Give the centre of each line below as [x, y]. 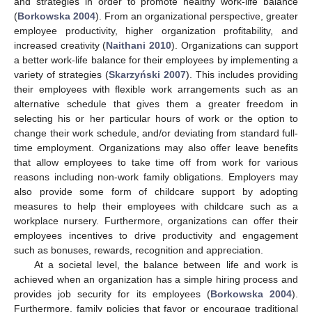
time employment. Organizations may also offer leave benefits [156, 148]
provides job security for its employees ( [112, 294]
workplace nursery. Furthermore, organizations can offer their [156, 221]
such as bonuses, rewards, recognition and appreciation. [139, 250]
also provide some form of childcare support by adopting [156, 192]
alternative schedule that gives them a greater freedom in [156, 104]
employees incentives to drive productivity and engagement [156, 235]
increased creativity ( [60, 45]
